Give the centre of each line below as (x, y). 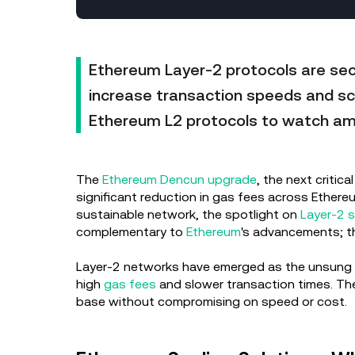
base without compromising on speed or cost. (213, 302)
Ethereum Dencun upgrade (179, 179)
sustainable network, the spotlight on (188, 214)
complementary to (131, 232)
